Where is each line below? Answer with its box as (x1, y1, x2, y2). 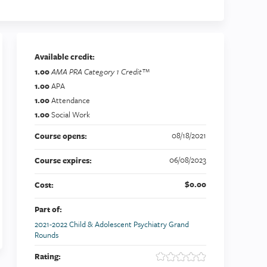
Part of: (35, 203, 64, 216)
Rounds (35, 229, 58, 241)
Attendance (51, 94, 90, 107)
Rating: (35, 250, 63, 263)
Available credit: (35, 51, 97, 63)
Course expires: (35, 154, 94, 167)
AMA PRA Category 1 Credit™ (51, 66, 150, 78)
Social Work (51, 108, 90, 121)
